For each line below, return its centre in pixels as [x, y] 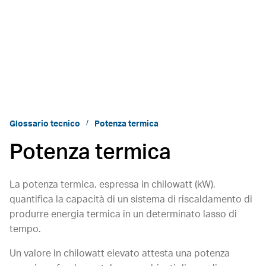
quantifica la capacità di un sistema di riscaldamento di [131, 199]
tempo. [25, 229]
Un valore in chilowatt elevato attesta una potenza [120, 254]
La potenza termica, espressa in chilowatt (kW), [113, 185]
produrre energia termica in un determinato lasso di [123, 214]
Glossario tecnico [45, 124]
